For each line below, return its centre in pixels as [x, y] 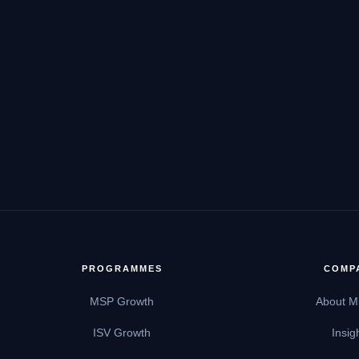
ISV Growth [122, 333]
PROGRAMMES [122, 268]
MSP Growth [122, 301]
